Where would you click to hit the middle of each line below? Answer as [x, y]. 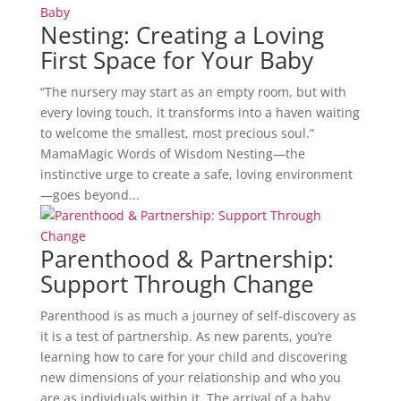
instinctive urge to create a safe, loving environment [196, 174]
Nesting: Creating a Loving [182, 34]
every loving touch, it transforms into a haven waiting [200, 112]
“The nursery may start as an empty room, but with [193, 91]
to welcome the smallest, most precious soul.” [177, 132]
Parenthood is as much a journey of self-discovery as [198, 315]
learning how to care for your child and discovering [193, 356]
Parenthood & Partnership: [187, 258]
